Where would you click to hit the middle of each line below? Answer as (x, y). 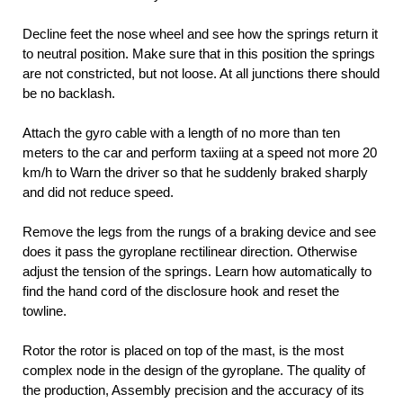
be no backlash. (69, 94)
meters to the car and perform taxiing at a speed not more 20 (200, 153)
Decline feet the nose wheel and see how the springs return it (200, 34)
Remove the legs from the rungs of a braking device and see (199, 232)
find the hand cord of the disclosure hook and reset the (181, 291)
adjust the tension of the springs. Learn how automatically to (197, 272)
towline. (45, 311)
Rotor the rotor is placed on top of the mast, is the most (183, 351)
